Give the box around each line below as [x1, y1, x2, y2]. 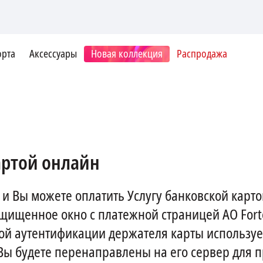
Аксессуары [29, 46, 77, 62]
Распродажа [177, 46, 227, 62]
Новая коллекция [91, 46, 163, 62]
